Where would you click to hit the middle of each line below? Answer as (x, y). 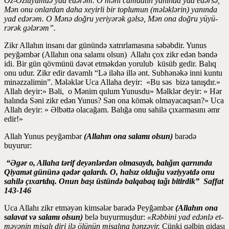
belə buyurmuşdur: (115, 217)
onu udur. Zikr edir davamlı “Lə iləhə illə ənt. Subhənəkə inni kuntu (113, 73)
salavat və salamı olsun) (43, 217)
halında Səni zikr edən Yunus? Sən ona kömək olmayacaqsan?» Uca (114, 100)
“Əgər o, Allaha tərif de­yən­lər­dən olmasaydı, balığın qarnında (108, 163)
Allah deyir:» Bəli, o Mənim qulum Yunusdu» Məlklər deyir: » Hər (113, 91)
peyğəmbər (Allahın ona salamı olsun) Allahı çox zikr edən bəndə (111, 54)
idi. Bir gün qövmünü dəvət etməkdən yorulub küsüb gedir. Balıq (110, 63)
